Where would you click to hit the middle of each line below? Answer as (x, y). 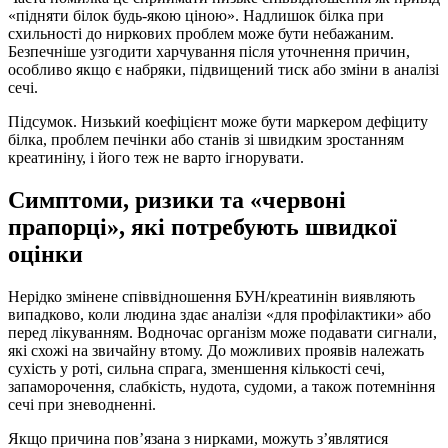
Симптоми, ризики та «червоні (177, 200)
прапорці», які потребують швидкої (202, 227)
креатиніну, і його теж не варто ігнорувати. (156, 158)
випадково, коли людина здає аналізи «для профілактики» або (219, 315)
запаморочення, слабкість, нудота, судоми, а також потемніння (221, 387)
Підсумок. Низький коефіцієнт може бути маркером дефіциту (218, 122)
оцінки (45, 254)
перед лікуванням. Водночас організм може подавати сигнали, (222, 333)
